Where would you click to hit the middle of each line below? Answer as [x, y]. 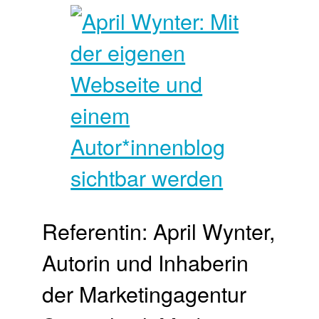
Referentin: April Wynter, [159, 230]
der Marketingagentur [145, 293]
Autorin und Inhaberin [146, 262]
